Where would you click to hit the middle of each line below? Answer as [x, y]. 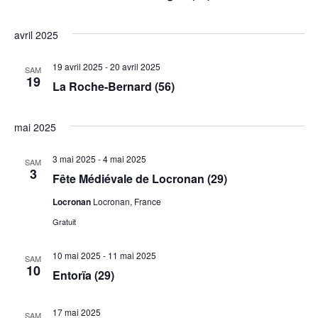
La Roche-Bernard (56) [113, 86]
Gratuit [64, 221]
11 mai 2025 [132, 255]
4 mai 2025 [124, 159]
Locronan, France [127, 201]
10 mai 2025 [76, 255]
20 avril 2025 [135, 66]
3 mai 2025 [74, 159]
